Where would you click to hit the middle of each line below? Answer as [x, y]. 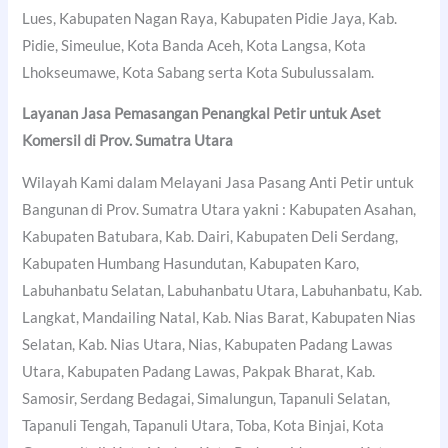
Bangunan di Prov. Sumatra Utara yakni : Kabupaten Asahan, [219, 209]
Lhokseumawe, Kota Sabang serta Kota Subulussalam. [198, 72]
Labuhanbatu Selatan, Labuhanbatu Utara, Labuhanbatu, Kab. [222, 290]
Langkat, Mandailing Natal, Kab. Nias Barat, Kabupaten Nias [219, 317]
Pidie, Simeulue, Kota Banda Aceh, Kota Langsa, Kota [194, 45]
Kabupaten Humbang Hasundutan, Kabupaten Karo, [191, 263]
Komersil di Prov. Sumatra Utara [128, 141]
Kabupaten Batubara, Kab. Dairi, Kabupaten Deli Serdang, [210, 236]
